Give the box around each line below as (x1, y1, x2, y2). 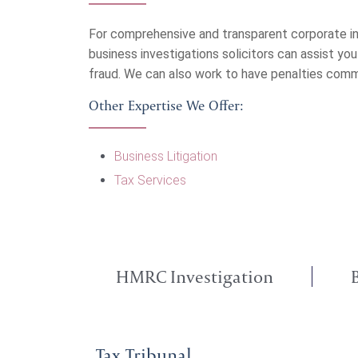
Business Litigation (114, 149, 217, 164)
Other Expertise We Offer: (89, 96, 243, 114)
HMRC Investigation (116, 265, 273, 288)
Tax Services (114, 173, 186, 188)
